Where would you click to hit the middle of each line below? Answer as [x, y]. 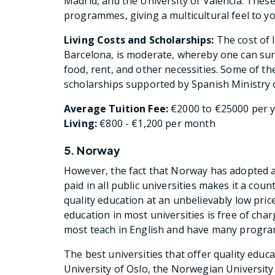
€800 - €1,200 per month [156, 124]
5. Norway [92, 150]
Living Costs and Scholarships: [139, 40]
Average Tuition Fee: [116, 109]
